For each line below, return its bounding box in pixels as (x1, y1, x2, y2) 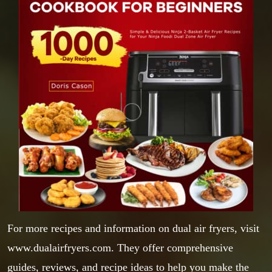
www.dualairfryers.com (7, 241, 111, 254)
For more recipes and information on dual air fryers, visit (7, 222, 259, 234)
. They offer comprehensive (111, 241, 233, 254)
